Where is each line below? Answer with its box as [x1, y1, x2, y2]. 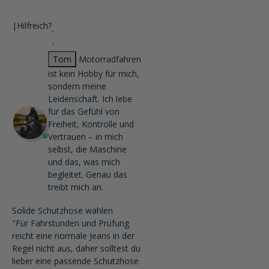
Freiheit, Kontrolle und [48, 118, 134, 130]
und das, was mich [48, 156, 120, 168]
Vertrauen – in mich [48, 131, 123, 142]
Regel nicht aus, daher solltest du [12, 243, 141, 254]
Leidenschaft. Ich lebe [48, 93, 132, 104]
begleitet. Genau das [48, 169, 127, 180]
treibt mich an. [48, 181, 103, 193]
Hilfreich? [17, 20, 52, 31]
